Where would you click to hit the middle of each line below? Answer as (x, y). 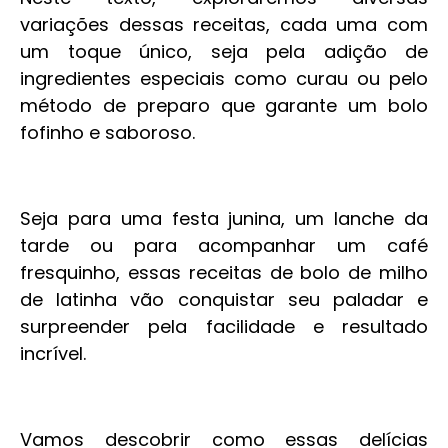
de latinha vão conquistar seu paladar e (224, 299)
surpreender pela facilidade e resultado (224, 326)
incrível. (53, 353)
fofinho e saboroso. (107, 132)
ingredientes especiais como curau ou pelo (224, 78)
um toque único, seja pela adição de (224, 51)
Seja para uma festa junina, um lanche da (224, 218)
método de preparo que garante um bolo (224, 105)
